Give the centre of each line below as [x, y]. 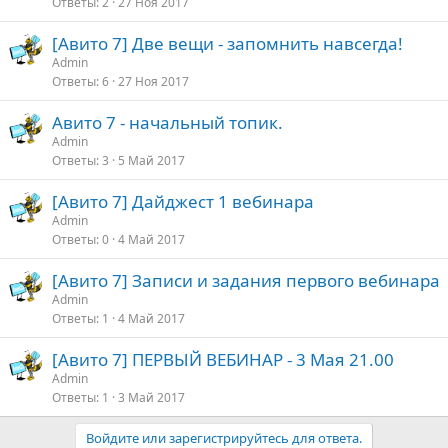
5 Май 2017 [151, 160]
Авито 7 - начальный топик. [167, 122]
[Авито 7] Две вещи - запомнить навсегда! [227, 43]
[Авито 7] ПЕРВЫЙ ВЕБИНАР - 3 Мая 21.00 [223, 359]
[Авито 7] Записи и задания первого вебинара [246, 280]
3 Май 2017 [151, 397]
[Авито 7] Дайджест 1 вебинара [183, 201]
